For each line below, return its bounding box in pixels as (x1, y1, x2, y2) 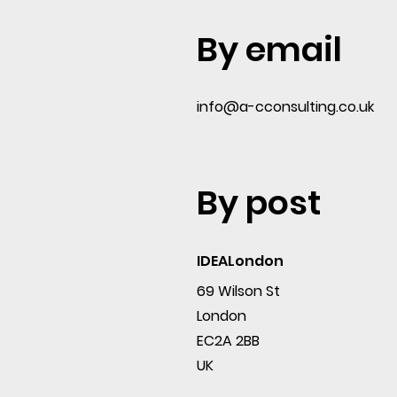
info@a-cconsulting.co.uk (197, 97, 374, 117)
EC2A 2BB (197, 331, 260, 351)
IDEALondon (197, 251, 284, 271)
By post (197, 179, 321, 226)
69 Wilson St (197, 281, 280, 301)
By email (197, 26, 342, 73)
